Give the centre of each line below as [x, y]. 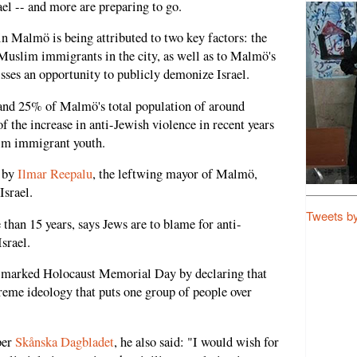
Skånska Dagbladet [65, 341]
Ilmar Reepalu [55, 174]
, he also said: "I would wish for [196, 341]
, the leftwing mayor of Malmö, [175, 174]
